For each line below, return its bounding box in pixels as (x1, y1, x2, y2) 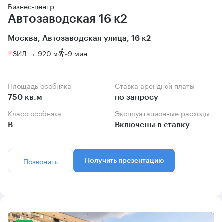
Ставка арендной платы (120, 80, 195, 91)
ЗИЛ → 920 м (13, 47, 58, 58)
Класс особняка (12, 108, 61, 119)
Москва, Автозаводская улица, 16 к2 (8, 34, 151, 43)
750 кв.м (8, 93, 42, 102)
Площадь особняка (13, 80, 71, 91)
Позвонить (23, 155, 58, 166)
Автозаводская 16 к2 (8, 13, 127, 25)
